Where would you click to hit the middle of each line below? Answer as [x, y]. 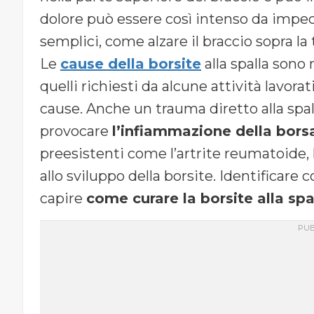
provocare [76, 131]
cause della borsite [131, 64]
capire [63, 199]
